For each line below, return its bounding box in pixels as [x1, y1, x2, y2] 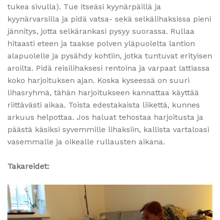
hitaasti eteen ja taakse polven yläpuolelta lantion [7, 38, 195, 48]
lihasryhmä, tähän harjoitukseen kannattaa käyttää [7, 87, 199, 97]
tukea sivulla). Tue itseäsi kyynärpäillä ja [7, 1, 161, 11]
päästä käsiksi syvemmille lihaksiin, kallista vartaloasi [7, 124, 209, 134]
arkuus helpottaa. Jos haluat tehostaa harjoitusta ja [7, 112, 203, 122]
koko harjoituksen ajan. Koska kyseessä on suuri [7, 75, 190, 85]
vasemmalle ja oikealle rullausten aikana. [7, 137, 165, 146]
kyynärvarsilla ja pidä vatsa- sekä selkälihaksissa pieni [7, 14, 211, 24]
